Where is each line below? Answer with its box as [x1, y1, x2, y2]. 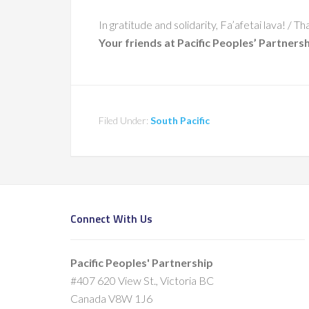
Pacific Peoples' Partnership [70, 256, 213, 269]
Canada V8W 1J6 [70, 292, 152, 305]
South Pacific [150, 114, 210, 126]
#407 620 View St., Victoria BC [70, 274, 214, 287]
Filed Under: [99, 114, 150, 126]
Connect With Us [70, 210, 152, 227]
